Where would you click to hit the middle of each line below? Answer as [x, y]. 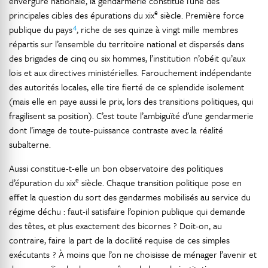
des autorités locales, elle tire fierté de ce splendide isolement [127, 87]
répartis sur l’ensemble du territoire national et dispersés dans [127, 44]
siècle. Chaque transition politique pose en [160, 182]
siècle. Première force [201, 15]
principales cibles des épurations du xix [82, 15]
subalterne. [30, 144]
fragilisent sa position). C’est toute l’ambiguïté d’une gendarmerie [131, 115]
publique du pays [41, 29]
